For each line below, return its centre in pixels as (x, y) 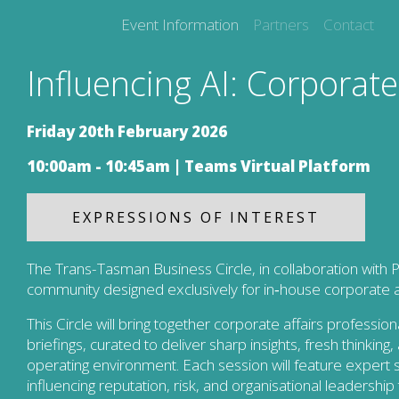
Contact (348, 24)
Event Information (179, 24)
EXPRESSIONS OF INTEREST (196, 218)
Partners (281, 24)
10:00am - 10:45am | (106, 167)
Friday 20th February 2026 (129, 132)
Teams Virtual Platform (277, 167)
